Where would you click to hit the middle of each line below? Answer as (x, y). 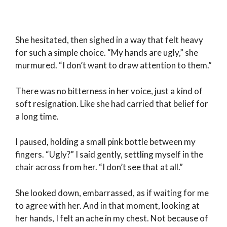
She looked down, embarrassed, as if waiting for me (112, 193)
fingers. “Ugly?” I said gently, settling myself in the (109, 155)
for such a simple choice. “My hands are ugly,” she (107, 53)
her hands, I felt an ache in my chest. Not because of (112, 218)
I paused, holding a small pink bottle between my (105, 142)
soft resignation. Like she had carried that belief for (112, 103)
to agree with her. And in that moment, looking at (107, 205)
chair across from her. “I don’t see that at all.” (99, 167)
